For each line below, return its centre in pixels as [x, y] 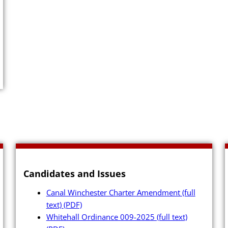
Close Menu [114, 48]
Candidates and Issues [74, 174]
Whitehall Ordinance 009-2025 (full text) [117, 217]
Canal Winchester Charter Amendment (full [121, 193]
